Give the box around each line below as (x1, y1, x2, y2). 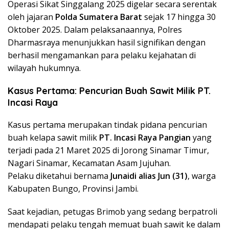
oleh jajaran (8, 11, 55, 23)
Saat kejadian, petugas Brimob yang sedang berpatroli (8, 206, 217, 218)
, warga (188, 170, 216, 182)
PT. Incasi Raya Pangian (99, 132, 191, 144)
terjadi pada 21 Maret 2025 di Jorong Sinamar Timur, (8, 145, 209, 156)
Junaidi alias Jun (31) (110, 170, 188, 182)
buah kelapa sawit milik (8, 132, 99, 144)
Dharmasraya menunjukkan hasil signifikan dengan (8, 37, 205, 49)
